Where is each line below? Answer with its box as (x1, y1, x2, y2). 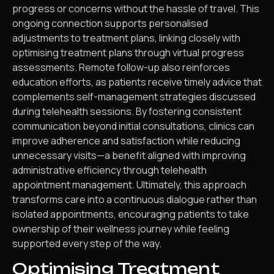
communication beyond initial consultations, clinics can (12, 119, 254, 133)
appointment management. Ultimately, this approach (12, 177, 246, 191)
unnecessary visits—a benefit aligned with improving (12, 148, 246, 162)
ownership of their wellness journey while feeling (12, 221, 229, 235)
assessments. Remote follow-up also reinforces (12, 60, 230, 74)
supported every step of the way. (12, 236, 161, 250)
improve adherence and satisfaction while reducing (12, 133, 240, 147)
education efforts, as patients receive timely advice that (12, 75, 262, 89)
